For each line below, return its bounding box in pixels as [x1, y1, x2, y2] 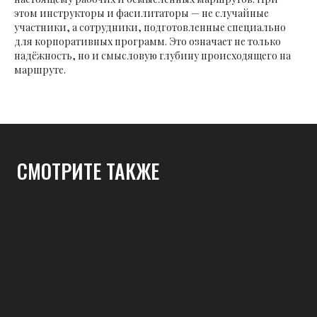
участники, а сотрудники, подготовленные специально [14, 20, 286, 34]
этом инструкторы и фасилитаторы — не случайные [14, 6, 269, 20]
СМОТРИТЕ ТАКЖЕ [17, 156, 159, 185]
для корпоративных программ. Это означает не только [14, 34, 281, 48]
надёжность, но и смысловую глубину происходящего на [14, 48, 291, 62]
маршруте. [14, 62, 66, 76]
